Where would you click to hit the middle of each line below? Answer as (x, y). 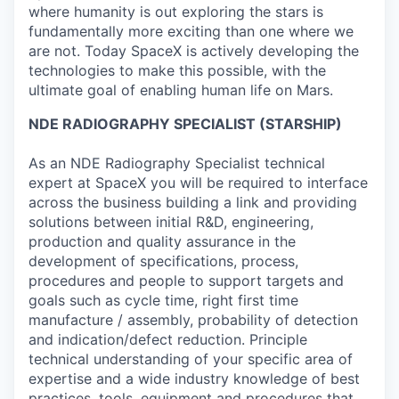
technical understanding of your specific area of (191, 359)
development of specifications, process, (163, 261)
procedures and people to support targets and (186, 281)
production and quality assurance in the (162, 242)
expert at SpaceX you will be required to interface (198, 183)
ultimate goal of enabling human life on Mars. (181, 90)
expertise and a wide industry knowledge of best (194, 379)
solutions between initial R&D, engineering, (171, 222)
